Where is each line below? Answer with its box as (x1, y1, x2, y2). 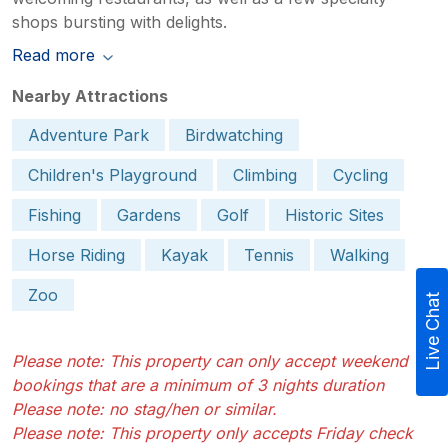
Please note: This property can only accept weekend (12, 350, 408, 371)
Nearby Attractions (12, 85, 168, 106)
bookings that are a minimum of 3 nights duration (12, 374, 384, 395)
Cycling (333, 164, 388, 185)
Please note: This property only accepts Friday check (12, 422, 413, 443)
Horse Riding (28, 244, 125, 265)
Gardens (117, 204, 181, 225)
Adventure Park (28, 124, 149, 145)
